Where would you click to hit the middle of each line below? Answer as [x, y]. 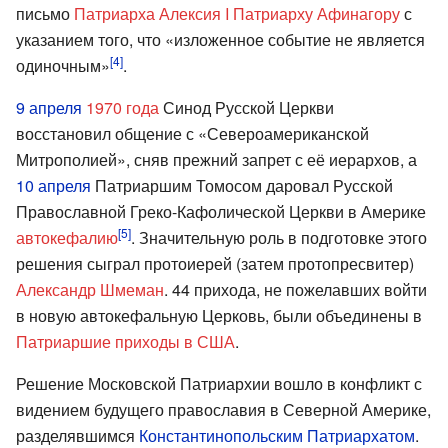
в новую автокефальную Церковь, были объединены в [219, 315]
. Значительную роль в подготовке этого [279, 237]
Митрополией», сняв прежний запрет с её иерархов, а [216, 159]
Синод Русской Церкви [246, 107]
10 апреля [53, 185]
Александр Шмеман [90, 289]
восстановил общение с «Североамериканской [192, 133]
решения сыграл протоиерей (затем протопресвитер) [215, 263]
